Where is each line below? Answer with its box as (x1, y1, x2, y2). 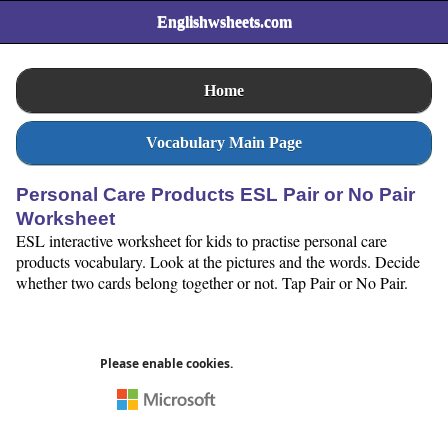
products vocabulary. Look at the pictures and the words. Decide (16, 251, 420, 273)
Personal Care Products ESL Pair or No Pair (16, 184, 415, 206)
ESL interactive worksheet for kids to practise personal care (16, 230, 387, 252)
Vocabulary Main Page (146, 133, 302, 151)
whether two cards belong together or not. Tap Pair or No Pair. (16, 272, 408, 294)
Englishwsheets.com (156, 13, 292, 31)
